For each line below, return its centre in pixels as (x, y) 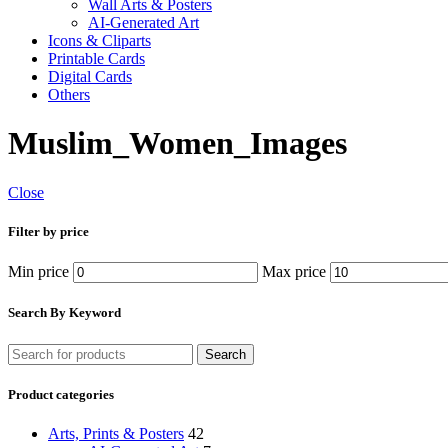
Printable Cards (96, 58)
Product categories (61, 394)
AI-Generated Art (143, 22)
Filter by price (48, 232)
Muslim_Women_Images (177, 143)
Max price (294, 272)
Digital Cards (90, 76)
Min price (38, 272)
